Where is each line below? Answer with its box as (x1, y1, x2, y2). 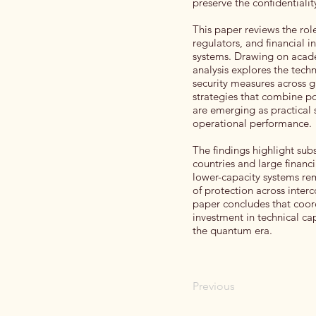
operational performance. (193, 116, 312, 130)
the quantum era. (193, 224, 272, 237)
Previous (193, 279, 235, 293)
